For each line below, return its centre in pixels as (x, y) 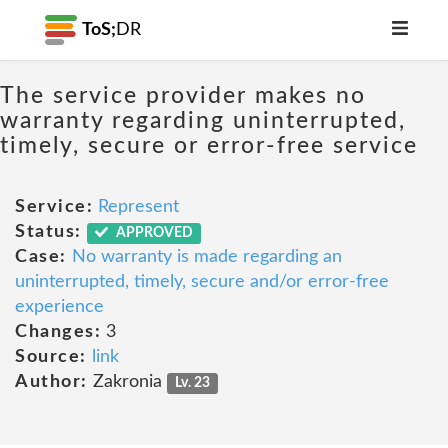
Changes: (58, 332)
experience (59, 307)
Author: (51, 382)
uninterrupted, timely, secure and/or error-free (202, 282)
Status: (48, 232)
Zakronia (127, 382)
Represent (138, 207)
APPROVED (153, 233)
